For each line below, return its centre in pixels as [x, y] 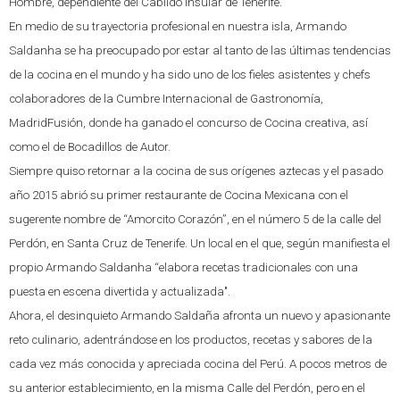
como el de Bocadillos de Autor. [90, 147]
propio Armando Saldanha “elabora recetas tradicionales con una [183, 267]
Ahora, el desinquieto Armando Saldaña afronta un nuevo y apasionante [200, 316]
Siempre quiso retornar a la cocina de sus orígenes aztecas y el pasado [196, 171]
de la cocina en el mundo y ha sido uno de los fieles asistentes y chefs [190, 75]
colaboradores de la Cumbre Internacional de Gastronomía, [166, 99]
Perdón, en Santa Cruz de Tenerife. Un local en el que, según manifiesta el [200, 243]
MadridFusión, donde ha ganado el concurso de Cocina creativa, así [188, 123]
